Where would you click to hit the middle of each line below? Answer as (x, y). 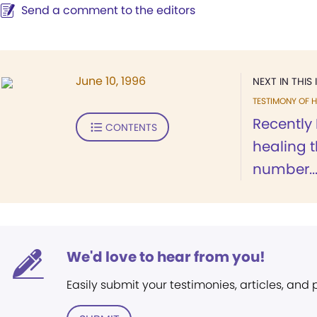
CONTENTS (131, 127)
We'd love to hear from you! (166, 257)
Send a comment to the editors (108, 10)
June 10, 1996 (111, 81)
